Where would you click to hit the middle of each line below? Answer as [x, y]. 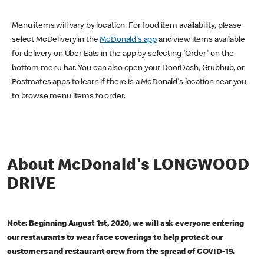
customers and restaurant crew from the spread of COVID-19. [121, 252]
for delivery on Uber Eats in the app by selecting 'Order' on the [123, 54]
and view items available [201, 40]
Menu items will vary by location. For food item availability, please [127, 26]
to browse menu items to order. [69, 96]
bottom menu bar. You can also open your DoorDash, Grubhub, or [128, 68]
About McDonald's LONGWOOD [128, 166]
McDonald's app [128, 40]
